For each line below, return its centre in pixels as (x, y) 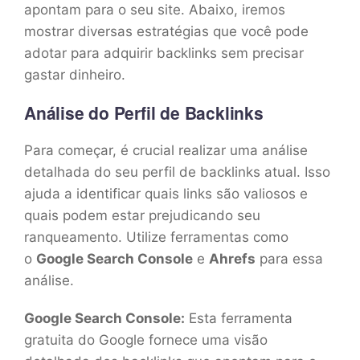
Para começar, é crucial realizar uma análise (166, 150)
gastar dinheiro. (75, 74)
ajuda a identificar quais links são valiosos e (166, 193)
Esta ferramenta (239, 318)
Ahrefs (232, 258)
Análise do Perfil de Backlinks (144, 112)
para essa (289, 258)
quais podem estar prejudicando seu (142, 215)
